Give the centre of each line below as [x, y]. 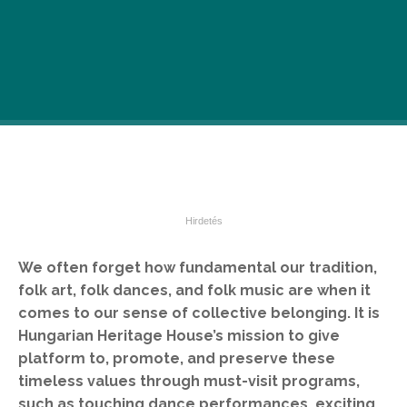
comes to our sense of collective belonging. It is [199, 313]
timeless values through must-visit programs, [189, 381]
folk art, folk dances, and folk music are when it [194, 290]
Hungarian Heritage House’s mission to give [179, 336]
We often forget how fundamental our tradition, [198, 268]
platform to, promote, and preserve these [177, 358]
